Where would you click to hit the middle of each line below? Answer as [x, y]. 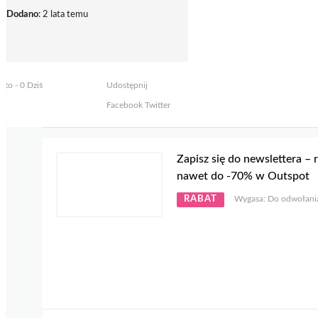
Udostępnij [127, 86]
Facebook [124, 105]
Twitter [156, 105]
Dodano [22, 15]
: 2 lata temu [63, 15]
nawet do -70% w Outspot [243, 176]
